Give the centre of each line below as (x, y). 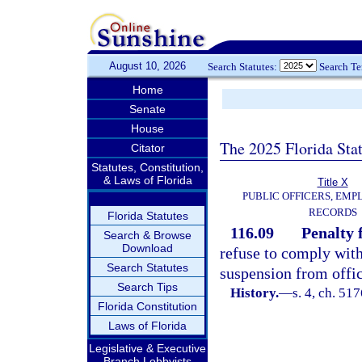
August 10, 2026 (147, 66)
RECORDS (333, 212)
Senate (147, 109)
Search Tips (147, 287)
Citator (147, 148)
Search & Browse (147, 235)
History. (255, 293)
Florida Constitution (147, 306)
